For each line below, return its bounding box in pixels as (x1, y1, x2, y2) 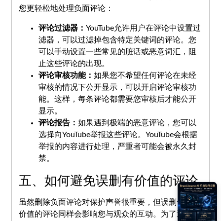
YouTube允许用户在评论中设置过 (86, 24, 201, 32)
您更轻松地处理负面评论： (19, 4, 114, 12)
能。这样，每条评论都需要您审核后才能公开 (38, 95, 197, 103)
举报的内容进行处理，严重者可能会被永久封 (38, 143, 197, 150)
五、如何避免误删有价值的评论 (19, 171, 199, 189)
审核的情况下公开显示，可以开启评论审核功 (38, 83, 197, 91)
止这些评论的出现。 (38, 60, 110, 68)
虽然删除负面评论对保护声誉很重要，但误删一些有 (19, 198, 201, 206)
